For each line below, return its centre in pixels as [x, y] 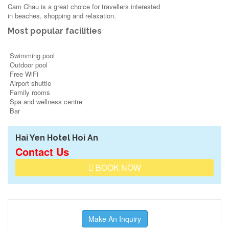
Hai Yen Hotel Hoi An [57, 138]
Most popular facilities [55, 31]
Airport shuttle [29, 83]
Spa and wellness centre [45, 101]
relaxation [100, 16]
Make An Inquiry [114, 219]
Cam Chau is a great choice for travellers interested [84, 6]
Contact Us [42, 152]
